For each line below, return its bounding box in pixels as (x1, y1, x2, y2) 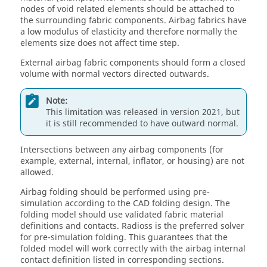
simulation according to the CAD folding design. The (20, 197, 230, 210)
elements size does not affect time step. (20, 37, 179, 49)
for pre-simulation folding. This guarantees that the (20, 231, 228, 244)
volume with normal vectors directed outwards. (20, 68, 209, 80)
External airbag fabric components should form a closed (20, 57, 246, 69)
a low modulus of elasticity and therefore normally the (20, 26, 237, 38)
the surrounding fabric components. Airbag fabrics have (20, 14, 247, 27)
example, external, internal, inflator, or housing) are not (20, 155, 244, 167)
